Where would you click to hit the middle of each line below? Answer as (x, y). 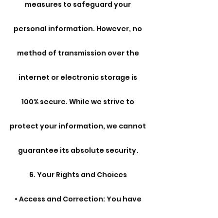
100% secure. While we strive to (78, 102)
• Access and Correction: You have (78, 199)
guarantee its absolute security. (78, 151)
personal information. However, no (78, 29)
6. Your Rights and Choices (78, 175)
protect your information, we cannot (78, 126)
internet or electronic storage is (78, 78)
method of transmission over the (78, 53)
